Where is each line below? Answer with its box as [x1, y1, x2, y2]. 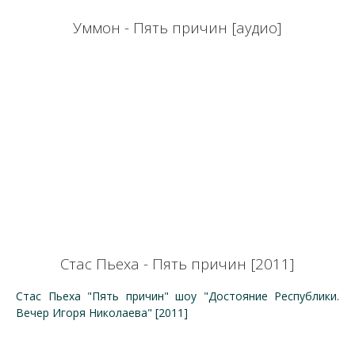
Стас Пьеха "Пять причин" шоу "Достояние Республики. [16, 288, 339, 303]
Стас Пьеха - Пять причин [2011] [60, 254, 295, 273]
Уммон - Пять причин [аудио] [73, 17, 282, 37]
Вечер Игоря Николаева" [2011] [16, 305, 191, 320]
